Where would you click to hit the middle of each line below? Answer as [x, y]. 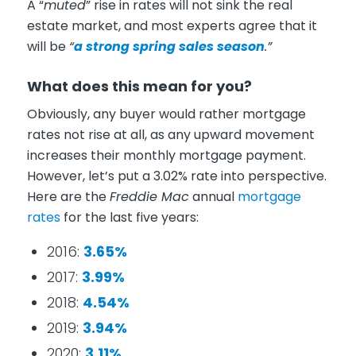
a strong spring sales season [169, 46]
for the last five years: [129, 218]
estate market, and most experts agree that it [172, 25]
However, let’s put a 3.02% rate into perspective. [176, 176]
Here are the [68, 197]
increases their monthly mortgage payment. [166, 156]
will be [48, 46]
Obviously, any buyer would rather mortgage [166, 114]
